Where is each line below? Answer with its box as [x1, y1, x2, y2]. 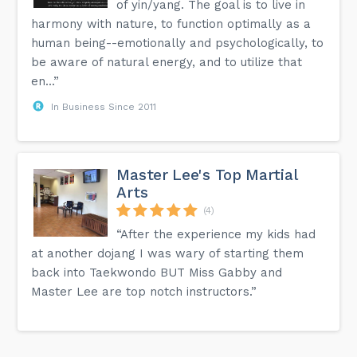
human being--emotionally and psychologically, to [31, 35, 324, 50]
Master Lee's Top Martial [116, 165, 297, 184]
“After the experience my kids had [116, 226, 316, 241]
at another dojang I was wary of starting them [31, 245, 304, 261]
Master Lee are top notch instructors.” [31, 284, 257, 299]
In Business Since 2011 [51, 100, 157, 112]
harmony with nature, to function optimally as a [31, 16, 312, 31]
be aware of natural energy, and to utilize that [31, 54, 303, 69]
